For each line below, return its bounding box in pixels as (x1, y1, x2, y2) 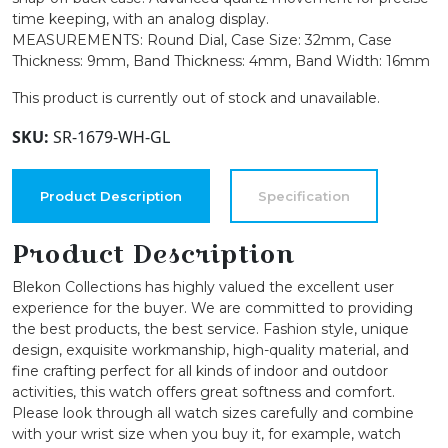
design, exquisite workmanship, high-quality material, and (12, 340, 409, 359)
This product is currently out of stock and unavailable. (12, 88, 380, 107)
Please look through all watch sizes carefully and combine (12, 403, 414, 422)
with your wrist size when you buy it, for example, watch (12, 424, 401, 443)
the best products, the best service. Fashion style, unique (12, 319, 409, 338)
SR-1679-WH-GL (53, 125, 170, 148)
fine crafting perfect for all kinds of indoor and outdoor (12, 361, 388, 380)
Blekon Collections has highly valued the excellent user (12, 277, 394, 296)
